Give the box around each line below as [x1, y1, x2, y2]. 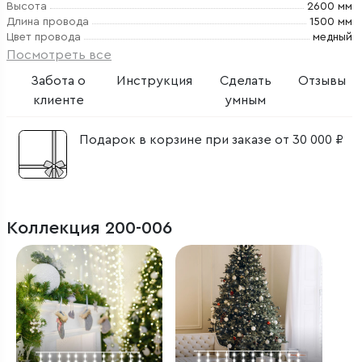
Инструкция [116, 74, 193, 87]
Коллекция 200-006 [6, 219, 172, 237]
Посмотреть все [6, 48, 112, 61]
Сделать [219, 74, 271, 87]
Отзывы [298, 74, 346, 87]
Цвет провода [6, 32, 81, 43]
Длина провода [6, 16, 89, 27]
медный [313, 32, 352, 43]
